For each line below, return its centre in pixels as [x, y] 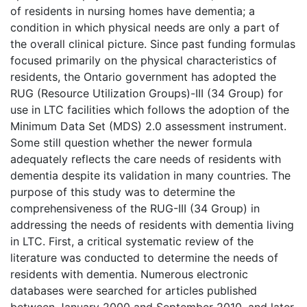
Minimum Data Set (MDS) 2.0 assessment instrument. [148, 126]
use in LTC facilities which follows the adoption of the [150, 109]
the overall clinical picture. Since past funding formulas [153, 44]
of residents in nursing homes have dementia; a [133, 11]
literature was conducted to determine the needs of [144, 257]
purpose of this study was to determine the [123, 192]
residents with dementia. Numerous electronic [129, 274]
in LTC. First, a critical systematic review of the [132, 241]
